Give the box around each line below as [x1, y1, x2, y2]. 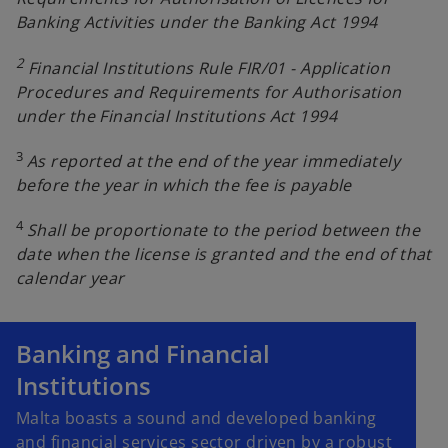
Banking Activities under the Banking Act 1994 [16, 11, 378, 34]
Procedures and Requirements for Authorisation [16, 80, 402, 103]
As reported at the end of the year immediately [26, 149, 401, 172]
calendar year [16, 267, 125, 290]
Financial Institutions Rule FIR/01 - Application [27, 56, 391, 79]
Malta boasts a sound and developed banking [16, 407, 377, 430]
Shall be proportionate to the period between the [26, 219, 421, 242]
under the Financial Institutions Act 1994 [16, 104, 342, 127]
